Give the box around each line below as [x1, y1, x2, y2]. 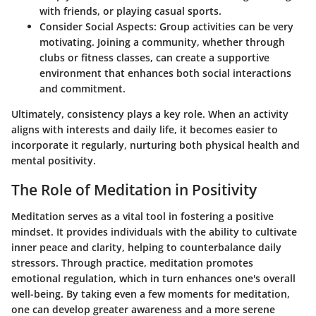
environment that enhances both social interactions [39, 66, 291, 80]
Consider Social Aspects [39, 19, 154, 33]
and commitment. [39, 81, 126, 95]
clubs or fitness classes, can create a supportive [39, 50, 269, 64]
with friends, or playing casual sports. [39, 4, 221, 18]
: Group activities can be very [154, 19, 293, 33]
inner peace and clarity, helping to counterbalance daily [11, 241, 281, 254]
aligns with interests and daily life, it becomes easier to [11, 122, 278, 136]
